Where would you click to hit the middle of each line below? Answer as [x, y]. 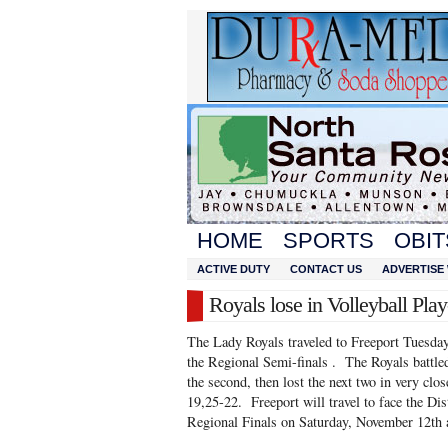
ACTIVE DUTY [233, 269]
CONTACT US [326, 269]
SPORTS [328, 240]
